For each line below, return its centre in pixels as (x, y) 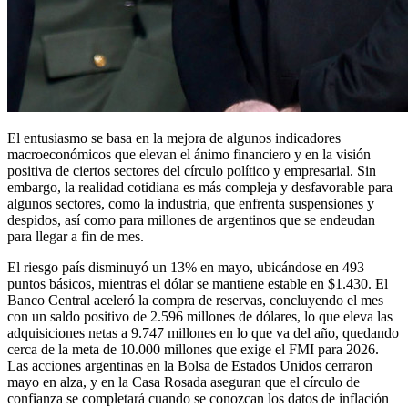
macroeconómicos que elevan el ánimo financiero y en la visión (189, 154)
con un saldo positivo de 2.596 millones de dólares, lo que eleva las (200, 316)
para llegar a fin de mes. (76, 236)
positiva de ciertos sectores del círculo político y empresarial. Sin (192, 170)
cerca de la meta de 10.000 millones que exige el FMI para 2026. (193, 349)
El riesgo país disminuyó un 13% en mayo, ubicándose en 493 (186, 267)
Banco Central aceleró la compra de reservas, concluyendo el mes (195, 300)
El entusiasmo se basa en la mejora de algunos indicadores (174, 138)
